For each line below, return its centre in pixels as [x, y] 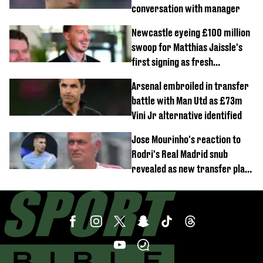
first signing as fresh [172, 62]
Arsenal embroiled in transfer [190, 86]
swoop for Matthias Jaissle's [187, 47]
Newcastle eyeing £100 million [191, 33]
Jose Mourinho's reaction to [186, 139]
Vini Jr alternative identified [187, 115]
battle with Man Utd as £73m [187, 101]
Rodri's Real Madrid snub [180, 154]
